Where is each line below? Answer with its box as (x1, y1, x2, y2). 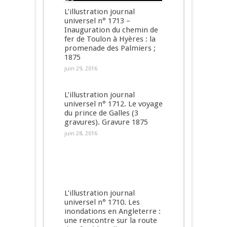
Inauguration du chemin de (64, 25, 158, 34)
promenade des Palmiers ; (64, 44, 156, 53)
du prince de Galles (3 (64, 108, 138, 118)
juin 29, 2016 (64, 65, 97, 72)
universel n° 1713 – (64, 16, 130, 25)
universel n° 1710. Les (64, 198, 140, 207)
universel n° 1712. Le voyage (64, 99, 163, 108)
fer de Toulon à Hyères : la (64, 34, 156, 44)
